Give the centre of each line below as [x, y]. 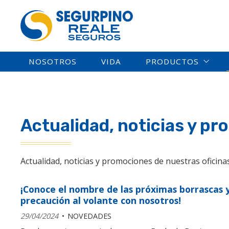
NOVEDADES [89, 216]
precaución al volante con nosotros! [101, 201]
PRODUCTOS [172, 62]
